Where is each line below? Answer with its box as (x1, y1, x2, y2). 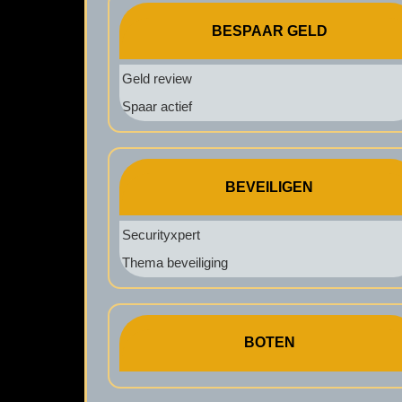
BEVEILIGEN (225, 179, 314, 195)
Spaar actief (121, 99, 192, 115)
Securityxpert (121, 226, 200, 242)
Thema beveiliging (121, 255, 228, 271)
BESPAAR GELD (211, 22, 328, 39)
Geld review (121, 70, 192, 86)
